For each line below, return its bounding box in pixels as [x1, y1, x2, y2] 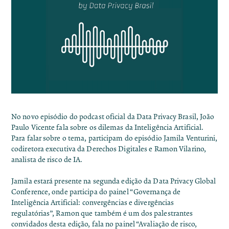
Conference [11, 188, 48, 197]
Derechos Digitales [86, 145, 148, 154]
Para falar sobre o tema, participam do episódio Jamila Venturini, [11, 134, 218, 143]
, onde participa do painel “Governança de [48, 188, 181, 197]
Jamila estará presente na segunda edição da [11, 177, 152, 186]
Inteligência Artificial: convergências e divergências [11, 198, 174, 208]
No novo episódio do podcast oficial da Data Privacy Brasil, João [11, 112, 215, 122]
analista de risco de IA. [11, 155, 83, 165]
